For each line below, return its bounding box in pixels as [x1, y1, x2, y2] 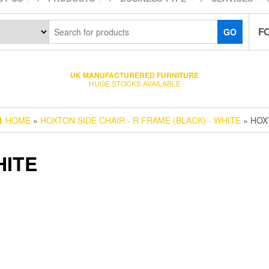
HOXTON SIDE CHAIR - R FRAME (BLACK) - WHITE [40, 114, 241, 126]
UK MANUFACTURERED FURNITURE [70, 69, 199, 80]
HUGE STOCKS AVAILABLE [88, 77, 181, 88]
